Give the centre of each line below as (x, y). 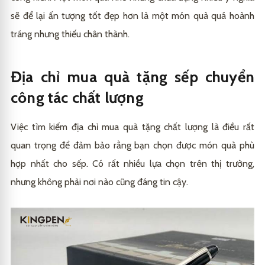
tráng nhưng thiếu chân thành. (70, 34)
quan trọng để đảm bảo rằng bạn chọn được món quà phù (132, 146)
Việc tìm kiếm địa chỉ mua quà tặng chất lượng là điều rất (132, 127)
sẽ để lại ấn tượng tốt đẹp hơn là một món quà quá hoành (132, 16)
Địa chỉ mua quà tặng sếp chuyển (132, 77)
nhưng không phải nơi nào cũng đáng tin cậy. (99, 182)
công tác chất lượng (77, 98)
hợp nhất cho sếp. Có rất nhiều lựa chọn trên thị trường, (132, 164)
